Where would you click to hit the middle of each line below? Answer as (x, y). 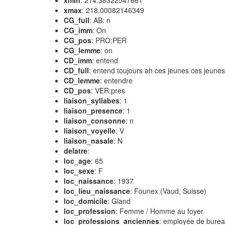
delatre (76, 151)
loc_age (77, 161)
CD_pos (77, 90)
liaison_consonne (95, 121)
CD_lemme (82, 80)
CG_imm (78, 30)
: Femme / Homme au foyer (159, 211)
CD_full (76, 70)
